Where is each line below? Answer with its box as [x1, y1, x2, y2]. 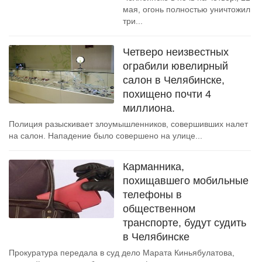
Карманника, [123, 161, 184, 173]
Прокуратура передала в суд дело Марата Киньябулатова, [9, 248, 235, 257]
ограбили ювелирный [123, 60, 228, 72]
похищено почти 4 [123, 88, 211, 100]
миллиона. [123, 102, 175, 114]
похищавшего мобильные [123, 175, 249, 187]
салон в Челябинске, [123, 74, 225, 86]
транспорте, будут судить [123, 217, 246, 229]
